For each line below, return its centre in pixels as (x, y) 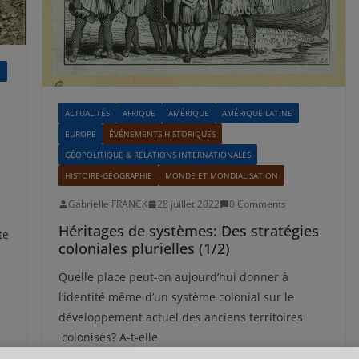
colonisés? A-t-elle (108, 337)
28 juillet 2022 (188, 204)
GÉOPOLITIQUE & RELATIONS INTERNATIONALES (157, 155)
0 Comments (257, 204)
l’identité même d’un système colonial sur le (176, 297)
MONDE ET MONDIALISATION (221, 176)
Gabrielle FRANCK (107, 204)
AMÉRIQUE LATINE (257, 113)
